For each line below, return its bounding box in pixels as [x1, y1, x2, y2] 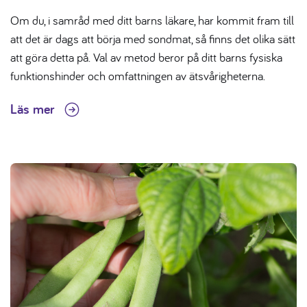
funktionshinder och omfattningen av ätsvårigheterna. [10, 67, 265, 84]
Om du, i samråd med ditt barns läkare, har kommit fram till [10, 12, 294, 28]
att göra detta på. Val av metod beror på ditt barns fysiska [10, 49, 282, 65]
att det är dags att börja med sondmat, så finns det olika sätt [10, 30, 295, 47]
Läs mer [10, 99, 58, 118]
